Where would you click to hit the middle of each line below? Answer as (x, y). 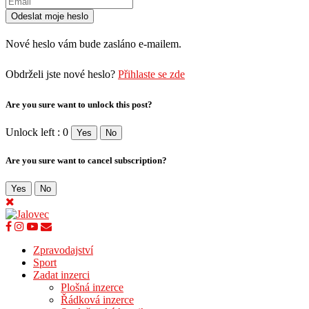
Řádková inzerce (97, 300)
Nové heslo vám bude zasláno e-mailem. (93, 43)
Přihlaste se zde (151, 74)
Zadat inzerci (61, 275)
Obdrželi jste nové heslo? (62, 74)
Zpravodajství (63, 250)
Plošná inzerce (92, 288)
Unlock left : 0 (37, 132)
